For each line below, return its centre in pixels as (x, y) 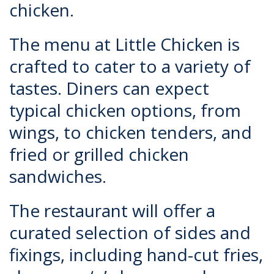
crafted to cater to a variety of (130, 66)
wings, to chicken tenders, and (131, 132)
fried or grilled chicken (99, 154)
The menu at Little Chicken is (124, 44)
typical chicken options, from (125, 110)
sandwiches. (60, 176)
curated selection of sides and (130, 232)
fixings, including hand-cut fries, (136, 254)
